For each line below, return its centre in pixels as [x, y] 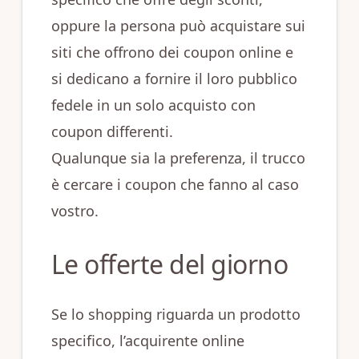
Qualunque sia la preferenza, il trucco [178, 158]
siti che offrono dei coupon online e [172, 52]
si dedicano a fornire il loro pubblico [174, 79]
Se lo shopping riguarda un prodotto [175, 315]
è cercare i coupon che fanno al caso [175, 185]
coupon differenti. [112, 132]
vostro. [75, 211]
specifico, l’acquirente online [147, 341]
